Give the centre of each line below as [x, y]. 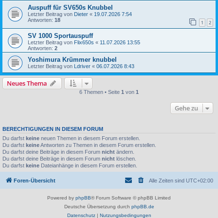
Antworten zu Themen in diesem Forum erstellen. [98, 145]
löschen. [126, 159]
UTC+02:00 [200, 180]
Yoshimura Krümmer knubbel [72, 60]
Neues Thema [27, 83]
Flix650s [84, 43]
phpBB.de [143, 206]
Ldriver [82, 66]
